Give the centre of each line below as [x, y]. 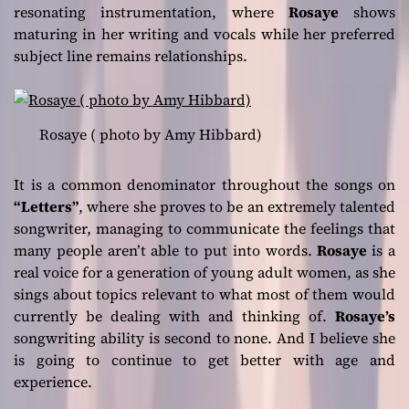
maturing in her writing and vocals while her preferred [204, 33]
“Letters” [46, 206]
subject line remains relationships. [131, 55]
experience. [53, 381]
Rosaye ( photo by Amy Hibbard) [151, 134]
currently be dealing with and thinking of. [174, 315]
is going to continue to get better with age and [204, 359]
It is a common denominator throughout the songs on [204, 184]
